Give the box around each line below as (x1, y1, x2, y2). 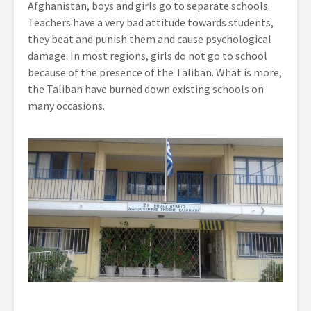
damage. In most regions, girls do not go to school (28, 49, 267, 62)
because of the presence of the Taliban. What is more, (28, 65, 282, 79)
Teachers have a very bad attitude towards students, (28, 15, 274, 29)
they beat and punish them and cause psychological (28, 32, 271, 46)
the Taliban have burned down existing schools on (28, 82, 264, 96)
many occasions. (28, 99, 105, 112)
